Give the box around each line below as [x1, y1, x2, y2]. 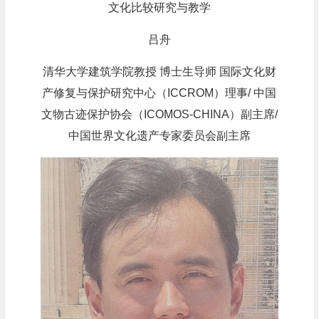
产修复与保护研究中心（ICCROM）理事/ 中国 [42, 87, 277, 100]
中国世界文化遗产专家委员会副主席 [68, 130, 251, 142]
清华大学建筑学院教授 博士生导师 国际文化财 [42, 66, 276, 78]
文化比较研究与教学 [108, 1, 211, 14]
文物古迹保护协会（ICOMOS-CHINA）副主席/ [41, 108, 278, 121]
